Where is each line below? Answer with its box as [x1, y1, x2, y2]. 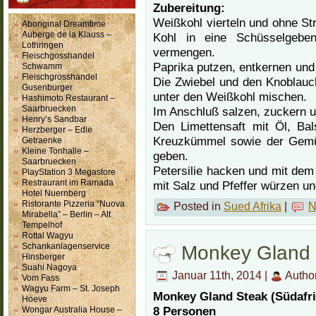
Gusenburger [22, 83, 73, 92]
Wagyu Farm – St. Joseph [22, 284, 120, 293]
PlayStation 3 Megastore [22, 167, 116, 177]
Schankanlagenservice [22, 241, 110, 251]
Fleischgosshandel [22, 51, 95, 61]
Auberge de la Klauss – [22, 30, 111, 39]
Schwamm [22, 61, 62, 71]
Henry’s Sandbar [22, 114, 87, 124]
